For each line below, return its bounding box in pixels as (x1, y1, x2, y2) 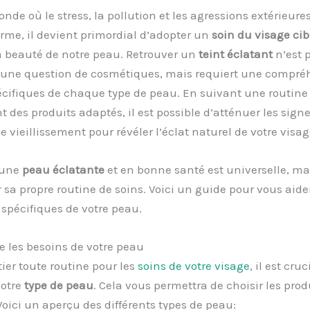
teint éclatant (198, 46, 273, 61)
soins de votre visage (137, 258, 250, 273)
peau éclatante (21, 162, 104, 176)
